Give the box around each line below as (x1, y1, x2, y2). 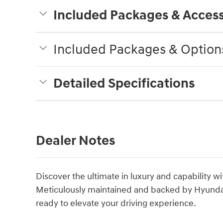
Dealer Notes (36, 132, 115, 149)
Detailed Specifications (53, 75, 195, 92)
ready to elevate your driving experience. (36, 197, 196, 209)
